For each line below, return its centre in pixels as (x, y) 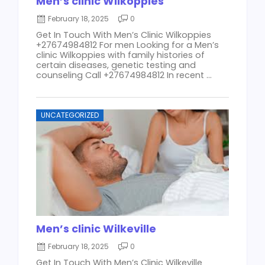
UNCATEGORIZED (70, 115)
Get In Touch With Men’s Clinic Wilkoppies (124, 35)
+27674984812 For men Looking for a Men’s (127, 45)
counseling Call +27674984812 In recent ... (124, 75)
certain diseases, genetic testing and (116, 65)
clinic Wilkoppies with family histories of (120, 55)
